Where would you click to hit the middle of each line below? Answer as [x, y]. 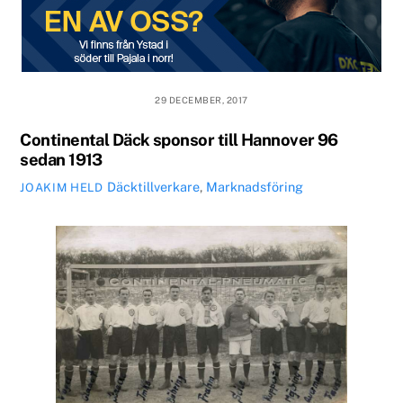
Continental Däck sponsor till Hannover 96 [179, 140]
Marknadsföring [254, 187]
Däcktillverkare [153, 187]
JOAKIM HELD [62, 188]
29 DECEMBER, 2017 [201, 99]
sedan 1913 [61, 160]
